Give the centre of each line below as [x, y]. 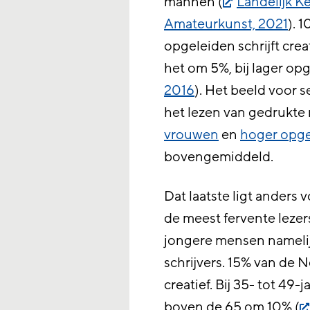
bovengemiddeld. [219, 157]
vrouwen [192, 135]
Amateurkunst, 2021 [226, 24]
